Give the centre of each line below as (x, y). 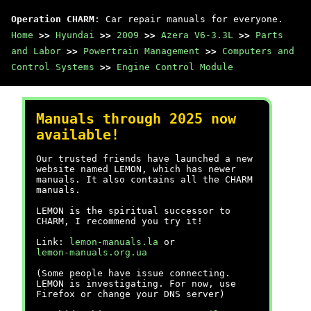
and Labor (36, 51)
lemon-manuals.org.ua (92, 252)
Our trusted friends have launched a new (144, 159)
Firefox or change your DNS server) (131, 294)
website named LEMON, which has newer (136, 169)
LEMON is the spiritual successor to (133, 211)
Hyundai (75, 35)
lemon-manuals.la (114, 242)
